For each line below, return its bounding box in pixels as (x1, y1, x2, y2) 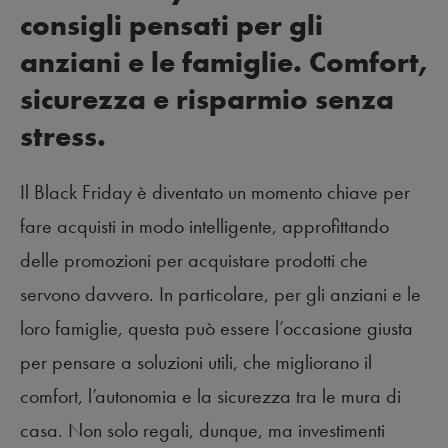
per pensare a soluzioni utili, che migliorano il (20, 349, 372, 375)
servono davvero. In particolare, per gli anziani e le (20, 281, 421, 307)
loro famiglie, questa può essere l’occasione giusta (20, 315, 413, 341)
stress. (20, 118, 106, 155)
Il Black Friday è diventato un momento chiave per (20, 179, 410, 205)
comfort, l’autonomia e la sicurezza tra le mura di (20, 383, 401, 409)
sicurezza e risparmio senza (20, 81, 394, 118)
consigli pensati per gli (20, 7, 323, 44)
